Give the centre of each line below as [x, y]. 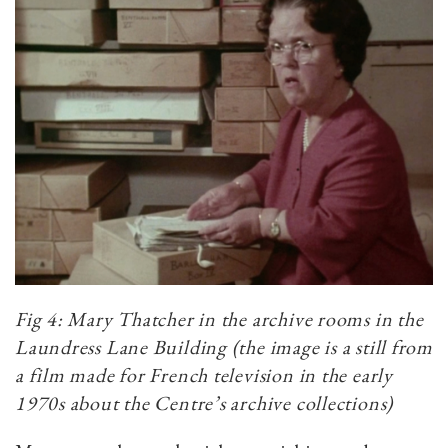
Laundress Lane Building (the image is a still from [224, 346]
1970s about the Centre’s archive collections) [204, 402]
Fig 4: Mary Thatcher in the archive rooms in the [219, 318]
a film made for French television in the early [204, 374]
